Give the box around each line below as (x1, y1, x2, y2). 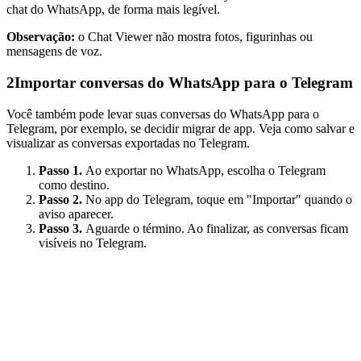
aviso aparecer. (39, 206, 114, 221)
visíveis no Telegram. (39, 235, 147, 250)
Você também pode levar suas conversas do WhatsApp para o (6, 106, 319, 121)
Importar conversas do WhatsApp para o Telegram (15, 73, 353, 91)
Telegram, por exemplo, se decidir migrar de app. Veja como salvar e (6, 121, 355, 135)
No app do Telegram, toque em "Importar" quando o (85, 192, 352, 206)
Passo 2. (39, 192, 85, 206)
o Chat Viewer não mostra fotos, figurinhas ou (75, 30, 313, 44)
